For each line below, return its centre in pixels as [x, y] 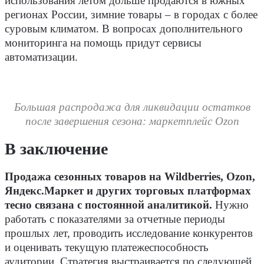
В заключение [56, 148]
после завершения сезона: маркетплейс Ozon [132, 121]
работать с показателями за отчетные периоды [115, 219]
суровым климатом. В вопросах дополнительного [124, 29]
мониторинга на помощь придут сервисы [103, 43]
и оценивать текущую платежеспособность [107, 247]
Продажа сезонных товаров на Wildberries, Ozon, [130, 176]
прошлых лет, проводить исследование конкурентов [129, 233]
